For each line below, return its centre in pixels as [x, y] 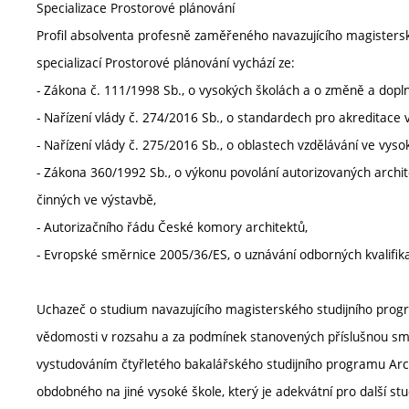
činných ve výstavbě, [96, 200]
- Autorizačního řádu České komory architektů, [172, 227]
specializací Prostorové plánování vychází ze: [166, 63]
